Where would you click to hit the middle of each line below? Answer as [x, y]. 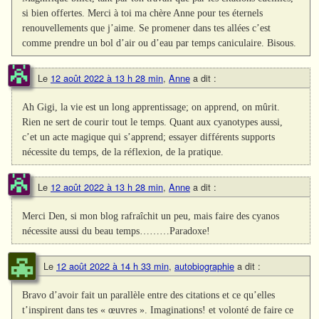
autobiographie [204, 266]
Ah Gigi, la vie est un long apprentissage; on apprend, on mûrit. [151, 106]
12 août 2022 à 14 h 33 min [113, 266]
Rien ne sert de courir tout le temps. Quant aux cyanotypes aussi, [153, 121]
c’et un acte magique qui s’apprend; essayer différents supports [149, 136]
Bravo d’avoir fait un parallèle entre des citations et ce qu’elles [149, 295]
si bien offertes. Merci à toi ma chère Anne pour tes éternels [143, 12]
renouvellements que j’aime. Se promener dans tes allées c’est [147, 27]
